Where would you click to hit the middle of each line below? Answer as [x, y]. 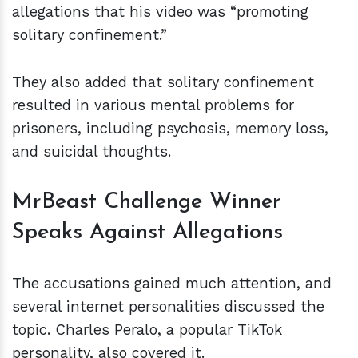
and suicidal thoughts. [91, 152]
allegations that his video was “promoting [160, 12]
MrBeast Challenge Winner [147, 203]
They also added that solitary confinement [163, 82]
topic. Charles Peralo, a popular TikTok [147, 330]
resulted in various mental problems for [153, 105]
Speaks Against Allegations [147, 233]
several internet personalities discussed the [168, 307]
